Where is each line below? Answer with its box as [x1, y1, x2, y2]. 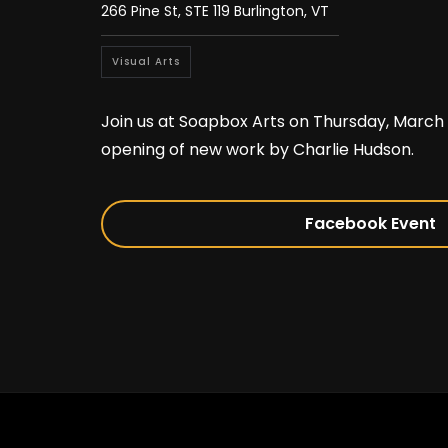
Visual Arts [111, 54, 180, 69]
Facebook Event [304, 212, 436, 235]
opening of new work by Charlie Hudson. [100, 138, 414, 161]
